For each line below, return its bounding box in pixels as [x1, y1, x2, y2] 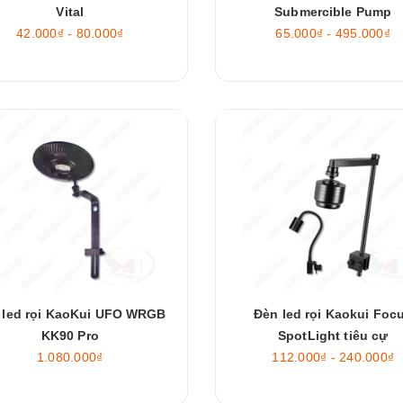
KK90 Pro [40, 328, 99, 343]
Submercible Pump [274, 4, 392, 19]
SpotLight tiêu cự [278, 328, 389, 343]
